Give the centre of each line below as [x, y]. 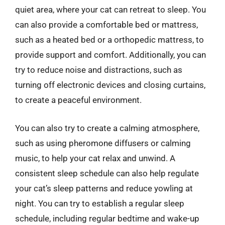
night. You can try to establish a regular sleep [100, 203]
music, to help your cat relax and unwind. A [95, 158]
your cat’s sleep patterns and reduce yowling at [104, 188]
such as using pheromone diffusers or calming [103, 143]
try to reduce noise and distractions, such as [99, 70]
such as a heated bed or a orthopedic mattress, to [109, 40]
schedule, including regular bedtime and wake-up [107, 218]
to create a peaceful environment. [78, 100]
